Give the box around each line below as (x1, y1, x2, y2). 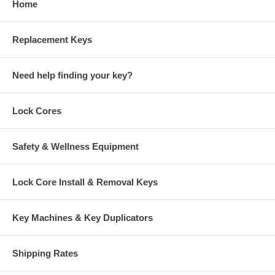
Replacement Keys (12, 34, 92, 45)
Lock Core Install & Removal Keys (12, 177, 158, 187)
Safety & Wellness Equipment (12, 141, 139, 152)
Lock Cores (12, 106, 61, 116)
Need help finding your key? (12, 70, 133, 80)
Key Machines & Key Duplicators (12, 212, 153, 223)
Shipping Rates (12, 248, 78, 258)
